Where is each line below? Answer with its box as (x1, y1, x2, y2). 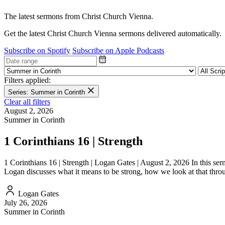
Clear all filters (4, 97, 50, 106)
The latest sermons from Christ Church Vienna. (4, 12, 153, 21)
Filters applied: (4, 75, 51, 84)
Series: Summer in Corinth (8, 88, 87, 96)
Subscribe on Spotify (4, 46, 70, 55)
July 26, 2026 (4, 198, 47, 207)
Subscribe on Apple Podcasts (72, 46, 164, 55)
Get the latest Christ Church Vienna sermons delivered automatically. (4, 29, 221, 38)
